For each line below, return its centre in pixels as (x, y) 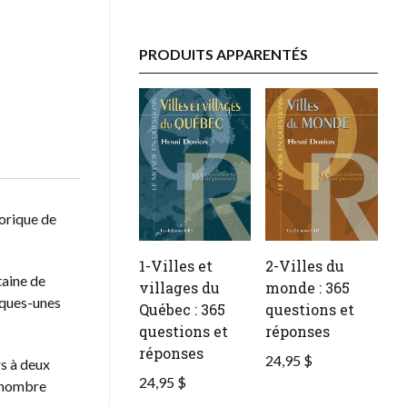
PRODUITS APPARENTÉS (223, 54)
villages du (179, 288)
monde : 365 (308, 288)
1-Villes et (175, 266)
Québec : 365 (182, 310)
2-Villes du (305, 266)
